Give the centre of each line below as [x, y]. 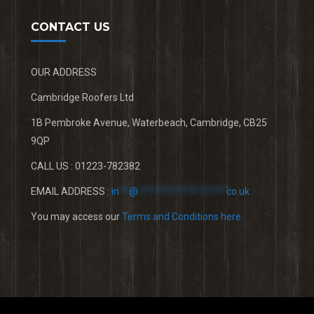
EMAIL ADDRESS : [71, 191]
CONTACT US [70, 27]
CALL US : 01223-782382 [86, 166]
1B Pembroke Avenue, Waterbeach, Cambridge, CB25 [149, 123]
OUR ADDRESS [64, 72]
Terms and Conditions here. [183, 217]
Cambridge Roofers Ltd [82, 97]
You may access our [76, 217]
